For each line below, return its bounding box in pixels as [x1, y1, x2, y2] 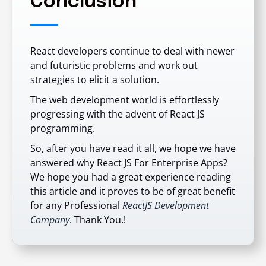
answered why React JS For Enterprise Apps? [30, 156, 227, 169]
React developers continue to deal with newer [30, 44, 235, 58]
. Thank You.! [69, 213, 126, 226]
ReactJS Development [122, 198, 209, 212]
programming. [30, 121, 97, 135]
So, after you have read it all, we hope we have [30, 141, 236, 155]
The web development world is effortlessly [30, 93, 219, 106]
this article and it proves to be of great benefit [30, 184, 235, 198]
